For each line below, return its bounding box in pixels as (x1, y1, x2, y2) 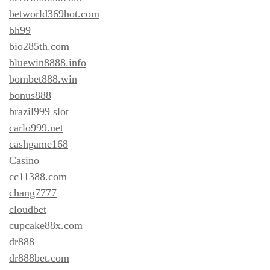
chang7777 (9, 186, 57, 199)
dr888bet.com (9, 251, 69, 264)
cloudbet (9, 202, 46, 215)
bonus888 (9, 89, 51, 101)
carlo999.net (9, 121, 63, 134)
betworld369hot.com (9, 7, 99, 20)
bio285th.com (9, 40, 69, 52)
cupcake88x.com (9, 219, 83, 231)
